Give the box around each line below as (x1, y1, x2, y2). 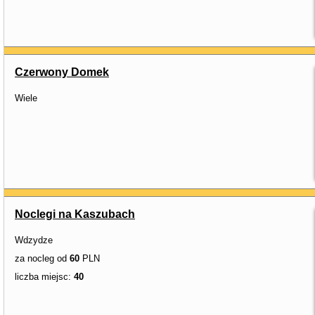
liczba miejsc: (15, 271, 74, 282)
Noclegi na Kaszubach (15, 208, 135, 220)
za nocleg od (15, 253, 70, 264)
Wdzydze (15, 235, 53, 245)
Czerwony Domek (15, 66, 109, 78)
